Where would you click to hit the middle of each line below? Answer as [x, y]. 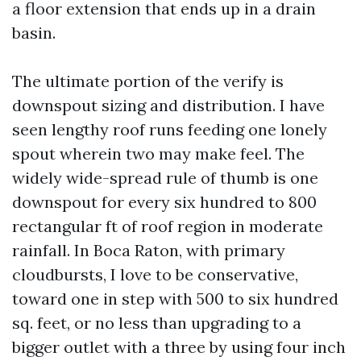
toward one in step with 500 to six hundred [175, 299]
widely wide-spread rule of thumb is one [165, 178]
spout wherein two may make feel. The [158, 154]
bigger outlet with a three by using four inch [179, 347]
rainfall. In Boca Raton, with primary [149, 250]
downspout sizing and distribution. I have [168, 105]
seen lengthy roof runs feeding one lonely [170, 129]
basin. [34, 33]
